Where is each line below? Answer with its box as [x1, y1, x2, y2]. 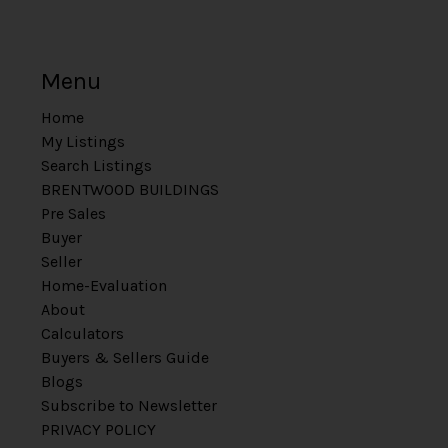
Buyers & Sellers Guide [40, 348, 209, 367]
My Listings [40, 132, 125, 151]
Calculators [40, 324, 124, 343]
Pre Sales [40, 204, 106, 223]
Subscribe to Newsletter [40, 396, 217, 415]
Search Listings [40, 156, 152, 175]
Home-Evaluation [40, 276, 167, 295]
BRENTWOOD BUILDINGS [40, 180, 219, 199]
